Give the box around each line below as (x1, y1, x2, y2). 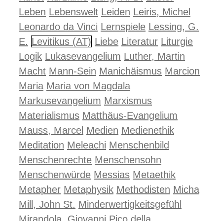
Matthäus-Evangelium (82, 110, 178, 121)
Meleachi (67, 140, 106, 150)
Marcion (165, 66, 200, 76)
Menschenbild (109, 140, 169, 150)
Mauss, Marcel (19, 125, 83, 136)
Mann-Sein (49, 66, 96, 76)
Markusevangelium (19, 95, 101, 106)
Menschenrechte (19, 154, 92, 165)
